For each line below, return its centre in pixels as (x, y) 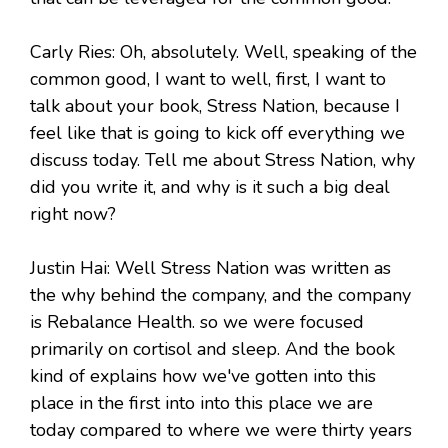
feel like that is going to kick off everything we (217, 133)
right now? (73, 214)
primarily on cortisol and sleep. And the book (212, 349)
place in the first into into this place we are (201, 403)
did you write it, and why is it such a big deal (210, 187)
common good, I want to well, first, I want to (208, 79)
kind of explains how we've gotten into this (203, 376)
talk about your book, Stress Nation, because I (215, 106)
